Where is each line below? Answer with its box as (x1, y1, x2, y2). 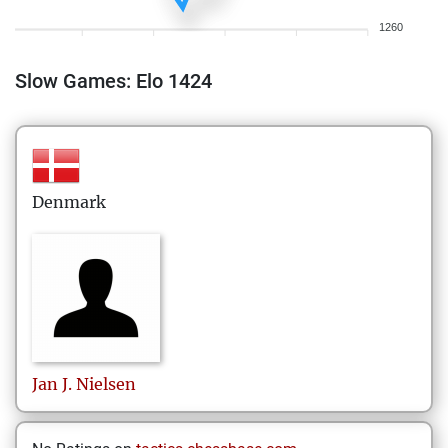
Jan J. (32, 374, 72, 394)
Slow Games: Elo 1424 (15, 69, 212, 93)
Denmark (32, 192, 106, 212)
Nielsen (76, 374, 136, 394)
